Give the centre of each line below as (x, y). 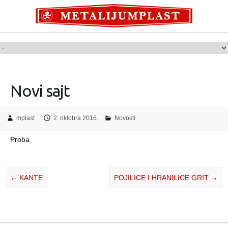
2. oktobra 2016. (76, 118)
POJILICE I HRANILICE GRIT (162, 177)
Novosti (125, 118)
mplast (25, 118)
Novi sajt (40, 91)
